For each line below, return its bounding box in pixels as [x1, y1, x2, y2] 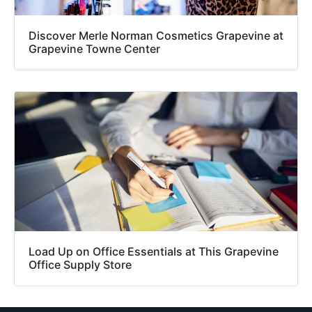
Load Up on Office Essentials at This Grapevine [29, 244, 279, 259]
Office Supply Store [29, 258, 132, 272]
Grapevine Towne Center [29, 42, 160, 56]
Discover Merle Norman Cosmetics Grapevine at [29, 29, 283, 43]
